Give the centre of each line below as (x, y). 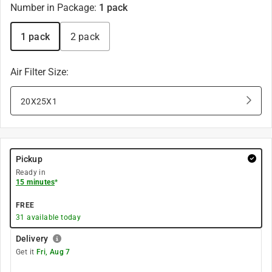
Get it (26, 252)
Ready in (31, 172)
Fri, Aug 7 (53, 252)
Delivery (32, 239)
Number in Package (52, 8)
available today (53, 217)
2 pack (85, 37)
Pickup (29, 159)
